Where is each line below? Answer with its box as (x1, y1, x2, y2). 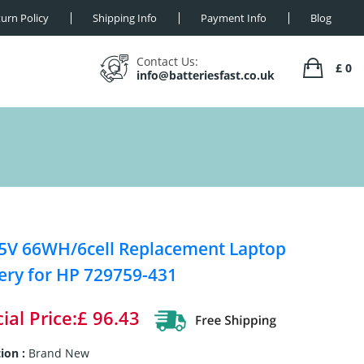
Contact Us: (136, 54, 198, 69)
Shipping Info (93, 11, 157, 25)
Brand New (28, 345, 89, 361)
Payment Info (201, 11, 266, 25)
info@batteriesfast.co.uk (136, 67, 275, 83)
